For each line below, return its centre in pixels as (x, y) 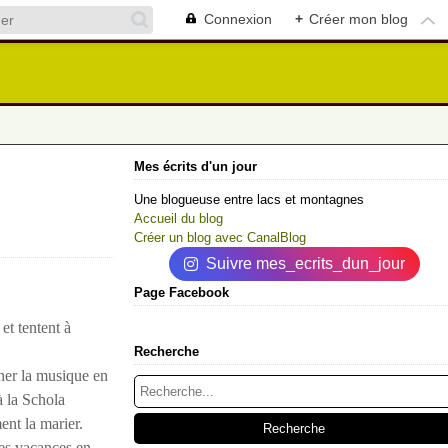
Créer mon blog (358, 19)
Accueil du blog (178, 218)
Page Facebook (181, 292)
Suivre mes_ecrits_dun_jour (305, 263)
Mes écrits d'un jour (195, 166)
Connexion (238, 19)
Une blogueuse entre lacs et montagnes (249, 199)
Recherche (166, 351)
